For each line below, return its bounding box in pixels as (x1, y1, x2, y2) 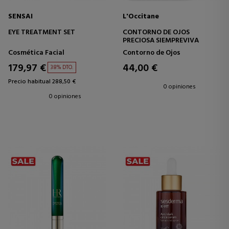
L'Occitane (123, 11, 159, 23)
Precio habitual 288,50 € (8, 77, 76, 87)
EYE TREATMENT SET (8, 27, 75, 39)
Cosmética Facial (8, 47, 64, 59)
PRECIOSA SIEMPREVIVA (123, 35, 199, 47)
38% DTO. (51, 63, 73, 73)
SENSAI (8, 11, 33, 23)
